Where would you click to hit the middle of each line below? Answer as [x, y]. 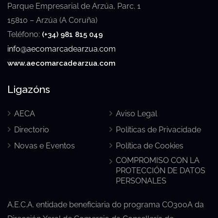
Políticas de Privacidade [158, 129]
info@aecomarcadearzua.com [62, 49]
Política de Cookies [150, 145]
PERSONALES [141, 181]
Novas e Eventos [45, 145]
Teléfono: [25, 34]
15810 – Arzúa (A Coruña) [52, 20]
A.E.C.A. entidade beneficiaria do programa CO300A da [106, 204]
